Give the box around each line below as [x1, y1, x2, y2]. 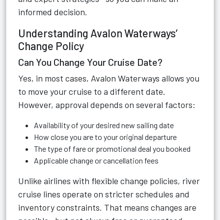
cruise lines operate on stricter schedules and [18, 189, 190, 199]
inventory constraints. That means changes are [18, 202, 196, 213]
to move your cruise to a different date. [18, 86, 165, 97]
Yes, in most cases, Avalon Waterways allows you [18, 73, 199, 83]
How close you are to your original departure [34, 132, 177, 141]
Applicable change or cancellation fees [34, 156, 159, 165]
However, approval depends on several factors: [18, 99, 195, 110]
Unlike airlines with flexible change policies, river [18, 175, 200, 186]
